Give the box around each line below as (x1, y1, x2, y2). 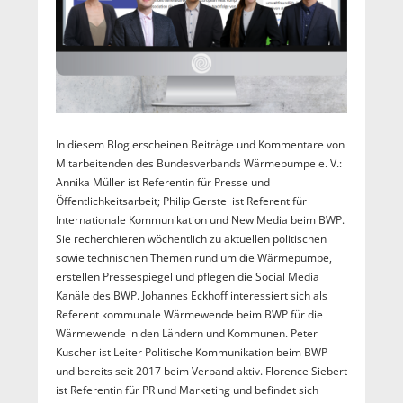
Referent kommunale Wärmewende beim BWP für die (55, 307, 323, 323)
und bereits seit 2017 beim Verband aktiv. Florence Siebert (55, 363, 347, 380)
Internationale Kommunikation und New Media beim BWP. (55, 212, 345, 228)
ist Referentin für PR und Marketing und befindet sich (55, 382, 318, 399)
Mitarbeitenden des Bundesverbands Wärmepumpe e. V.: (55, 156, 342, 172)
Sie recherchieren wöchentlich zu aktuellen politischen (55, 231, 327, 247)
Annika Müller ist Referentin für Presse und (55, 175, 270, 191)
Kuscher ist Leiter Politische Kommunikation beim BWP (55, 345, 327, 361)
